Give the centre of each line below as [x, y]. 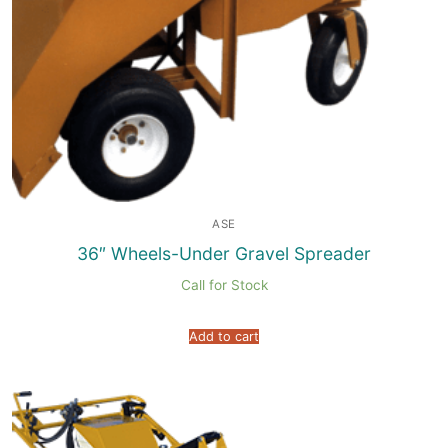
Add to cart [224, 336]
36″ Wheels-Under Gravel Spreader [224, 253]
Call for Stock [224, 284]
